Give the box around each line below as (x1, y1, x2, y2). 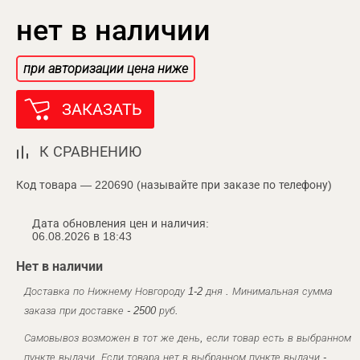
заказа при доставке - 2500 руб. (24, 305, 178, 317)
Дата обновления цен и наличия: (32, 217, 209, 230)
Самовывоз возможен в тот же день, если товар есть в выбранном (24, 332, 351, 344)
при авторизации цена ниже (23, 62, 188, 76)
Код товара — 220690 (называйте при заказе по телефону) (16, 178, 332, 191)
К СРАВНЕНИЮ (39, 144, 141, 160)
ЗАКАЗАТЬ (62, 100, 142, 118)
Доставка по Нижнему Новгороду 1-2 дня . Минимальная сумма (24, 285, 333, 297)
